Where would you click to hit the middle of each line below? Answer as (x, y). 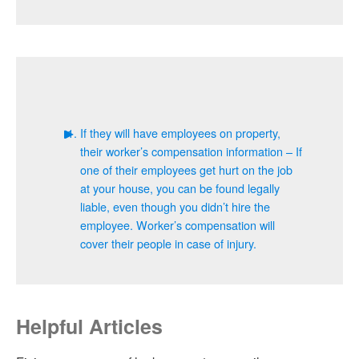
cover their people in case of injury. (168, 243)
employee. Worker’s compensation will (177, 225)
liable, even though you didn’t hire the (175, 206)
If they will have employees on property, (180, 133)
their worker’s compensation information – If (191, 151)
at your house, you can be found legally (180, 188)
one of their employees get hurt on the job (186, 169)
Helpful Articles (89, 326)
